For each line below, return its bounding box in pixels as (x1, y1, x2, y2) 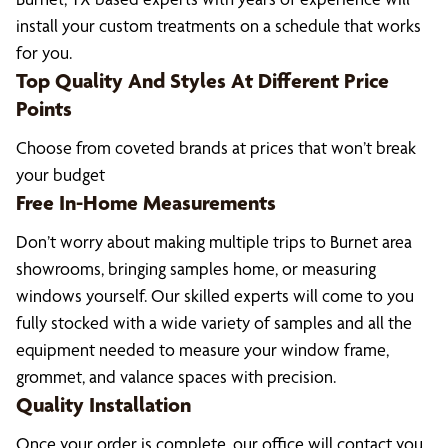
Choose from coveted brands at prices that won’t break (16, 137, 416, 158)
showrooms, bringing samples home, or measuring (16, 258, 376, 279)
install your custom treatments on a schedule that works (16, 15, 421, 36)
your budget (16, 164, 105, 185)
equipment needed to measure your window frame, (16, 339, 389, 360)
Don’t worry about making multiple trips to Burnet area (16, 231, 412, 252)
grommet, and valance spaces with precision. (16, 366, 336, 387)
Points (16, 95, 72, 121)
